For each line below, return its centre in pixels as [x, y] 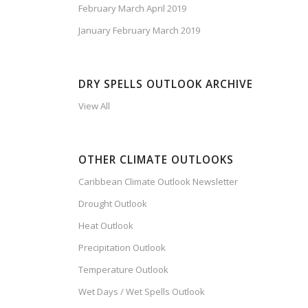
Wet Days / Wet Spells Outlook [142, 291]
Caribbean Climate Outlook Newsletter [158, 181]
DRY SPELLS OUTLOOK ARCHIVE [166, 84]
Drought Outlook [113, 203]
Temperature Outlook [124, 269]
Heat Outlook [106, 225]
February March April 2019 [133, 8]
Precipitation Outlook [122, 247]
